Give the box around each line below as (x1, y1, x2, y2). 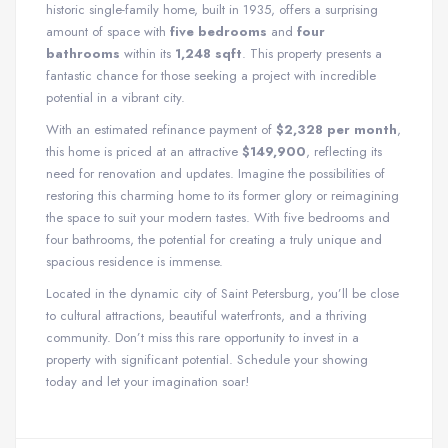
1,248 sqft (175, 44, 242, 63)
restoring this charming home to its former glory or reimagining (46, 185, 399, 205)
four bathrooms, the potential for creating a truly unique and (46, 229, 382, 249)
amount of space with (46, 22, 170, 41)
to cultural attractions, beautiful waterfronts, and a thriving (46, 305, 367, 325)
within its (120, 44, 175, 63)
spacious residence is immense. (46, 251, 223, 271)
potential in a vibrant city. (46, 88, 185, 107)
